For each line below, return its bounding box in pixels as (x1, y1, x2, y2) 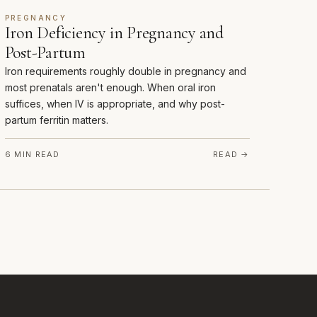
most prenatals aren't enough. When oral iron (4, 81, 216, 94)
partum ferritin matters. (4, 114, 108, 127)
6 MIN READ (4, 149, 60, 160)
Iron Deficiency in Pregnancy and (4, 23, 224, 44)
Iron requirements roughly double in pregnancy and (4, 65, 246, 78)
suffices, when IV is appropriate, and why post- (4, 98, 225, 110)
